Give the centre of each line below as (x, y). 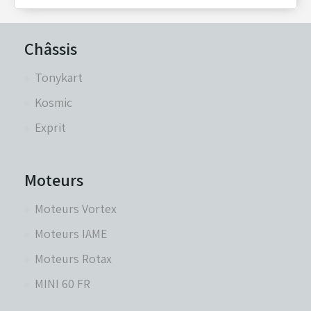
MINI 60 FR (62, 283)
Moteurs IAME (71, 233)
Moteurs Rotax (73, 258)
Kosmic (53, 102)
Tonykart (59, 77)
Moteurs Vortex (76, 208)
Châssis (51, 48)
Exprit (50, 127)
